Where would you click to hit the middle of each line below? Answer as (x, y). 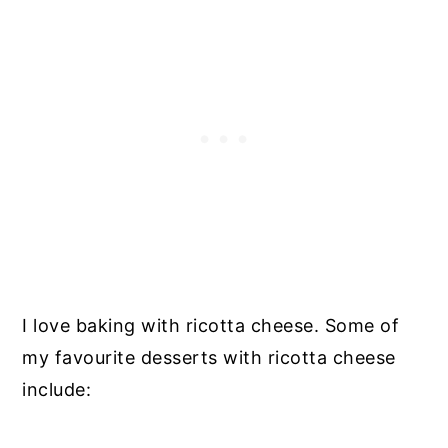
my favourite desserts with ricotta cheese (209, 358)
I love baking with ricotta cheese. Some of (211, 326)
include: (57, 390)
